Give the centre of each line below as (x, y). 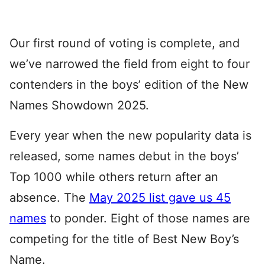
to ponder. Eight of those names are (148, 218)
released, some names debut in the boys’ (124, 156)
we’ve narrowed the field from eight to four (130, 64)
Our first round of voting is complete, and (125, 43)
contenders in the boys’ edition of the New (129, 85)
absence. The (49, 198)
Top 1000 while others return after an (114, 177)
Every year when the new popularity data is (130, 135)
